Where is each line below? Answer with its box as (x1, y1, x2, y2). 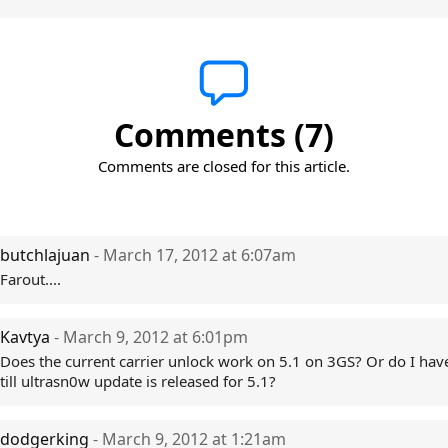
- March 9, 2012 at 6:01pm (54, 326, 248, 348)
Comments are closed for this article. (98, 156, 350, 176)
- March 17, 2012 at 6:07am (94, 244, 296, 266)
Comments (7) (114, 113, 334, 156)
